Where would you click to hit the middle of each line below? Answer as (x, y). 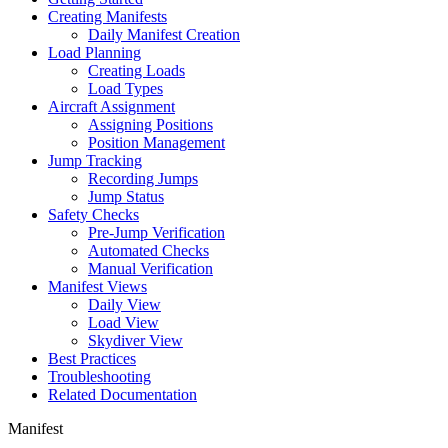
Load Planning (94, 53)
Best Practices (92, 359)
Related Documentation (122, 395)
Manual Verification (150, 269)
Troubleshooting (99, 377)
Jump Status (126, 197)
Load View (123, 323)
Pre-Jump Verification (156, 233)
